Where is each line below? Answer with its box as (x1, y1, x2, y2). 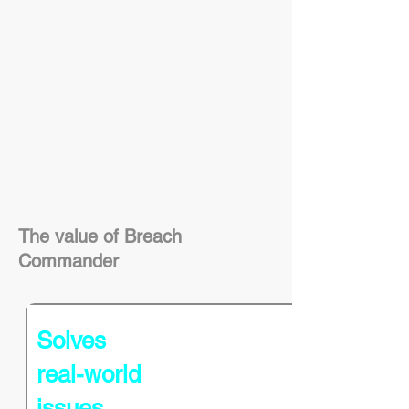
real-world (37, 361, 141, 388)
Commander (18, 250, 119, 272)
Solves (37, 327, 106, 354)
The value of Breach (18, 225, 182, 247)
